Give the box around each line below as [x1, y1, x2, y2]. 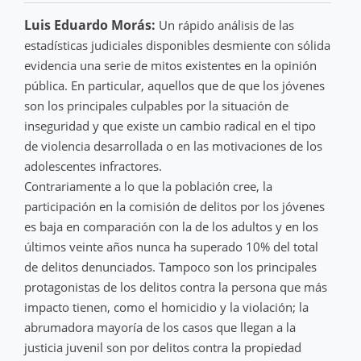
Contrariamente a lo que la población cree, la [24, 177, 272, 194]
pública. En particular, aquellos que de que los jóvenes [24, 77, 325, 93]
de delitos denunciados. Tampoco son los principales [24, 258, 317, 275]
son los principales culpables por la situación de [24, 97, 288, 114]
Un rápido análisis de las [156, 16, 294, 33]
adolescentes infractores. [24, 157, 162, 174]
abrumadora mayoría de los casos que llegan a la [24, 318, 296, 335]
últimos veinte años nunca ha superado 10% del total [24, 238, 318, 255]
